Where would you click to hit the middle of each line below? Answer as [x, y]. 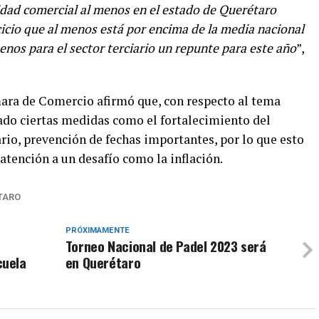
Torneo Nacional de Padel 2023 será [166, 246]
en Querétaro [103, 263]
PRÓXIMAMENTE [97, 231]
